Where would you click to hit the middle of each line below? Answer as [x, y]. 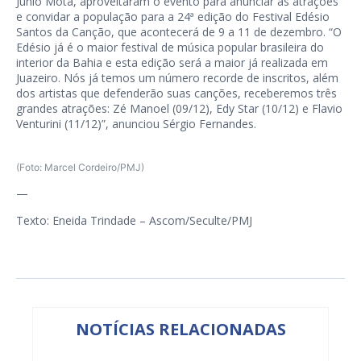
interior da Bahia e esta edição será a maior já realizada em [172, 63]
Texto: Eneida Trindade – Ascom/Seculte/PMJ [134, 221]
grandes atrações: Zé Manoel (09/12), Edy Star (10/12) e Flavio [179, 109]
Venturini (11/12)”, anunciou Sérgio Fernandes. [136, 124]
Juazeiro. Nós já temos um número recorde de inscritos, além [177, 78]
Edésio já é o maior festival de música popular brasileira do [170, 48]
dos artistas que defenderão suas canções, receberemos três [176, 93]
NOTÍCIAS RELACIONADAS [180, 330]
